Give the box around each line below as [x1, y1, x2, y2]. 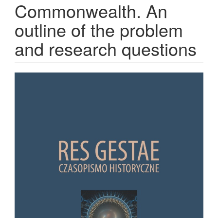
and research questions [15, 36, 197, 61]
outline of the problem [15, 17, 183, 42]
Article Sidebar [14, 70, 110, 91]
